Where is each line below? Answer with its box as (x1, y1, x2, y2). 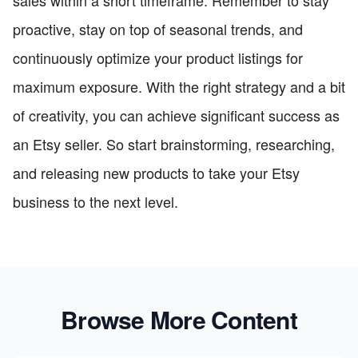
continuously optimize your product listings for (13, 46, 303, 68)
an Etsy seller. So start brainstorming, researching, (13, 133, 335, 154)
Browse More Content (61, 301, 297, 336)
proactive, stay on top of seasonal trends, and (13, 18, 303, 39)
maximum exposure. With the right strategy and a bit (13, 75, 345, 97)
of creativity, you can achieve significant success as (13, 104, 340, 125)
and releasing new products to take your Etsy (13, 161, 300, 183)
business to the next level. (13, 190, 178, 212)
